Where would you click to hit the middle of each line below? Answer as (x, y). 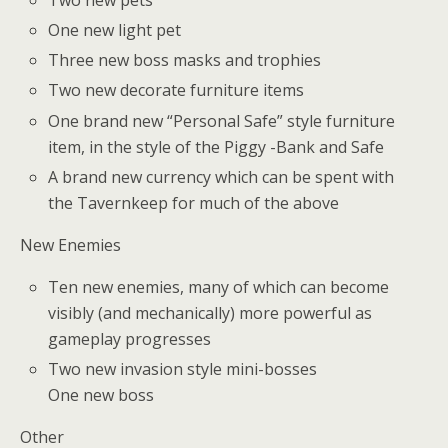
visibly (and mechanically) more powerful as (210, 312)
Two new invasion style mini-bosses (183, 369)
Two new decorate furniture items (176, 90)
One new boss (101, 395)
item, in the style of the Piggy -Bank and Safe (216, 146)
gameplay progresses (130, 338)
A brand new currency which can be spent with (221, 176)
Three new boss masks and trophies (185, 60)
